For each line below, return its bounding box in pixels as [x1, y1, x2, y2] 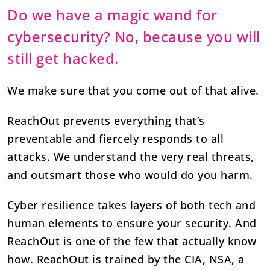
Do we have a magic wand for [7, 4, 218, 25]
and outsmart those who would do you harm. [7, 167, 253, 182]
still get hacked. [7, 48, 119, 68]
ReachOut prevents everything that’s [7, 113, 205, 128]
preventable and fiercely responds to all [7, 131, 224, 146]
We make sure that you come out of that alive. [7, 83, 259, 98]
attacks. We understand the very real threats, [7, 149, 254, 164]
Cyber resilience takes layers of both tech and [7, 197, 256, 212]
